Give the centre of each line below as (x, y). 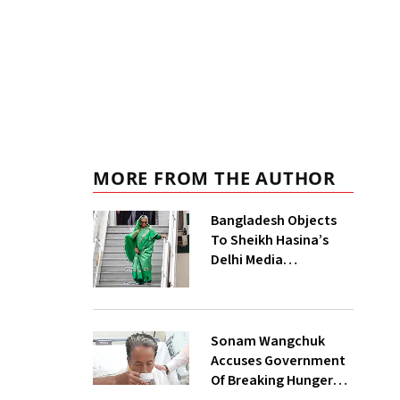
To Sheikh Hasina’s (269, 240)
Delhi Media (246, 260)
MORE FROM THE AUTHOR (214, 178)
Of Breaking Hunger (271, 380)
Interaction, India (267, 279)
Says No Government (277, 299)
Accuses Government (278, 360)
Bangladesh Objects (273, 221)
